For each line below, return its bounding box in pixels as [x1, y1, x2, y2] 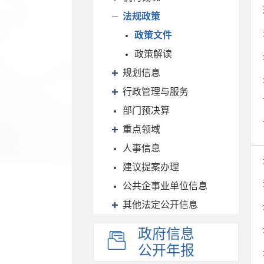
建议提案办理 [123, 161, 179, 173]
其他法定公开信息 [123, 199, 198, 210]
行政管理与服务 [123, 85, 189, 97]
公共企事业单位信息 [123, 180, 207, 192]
